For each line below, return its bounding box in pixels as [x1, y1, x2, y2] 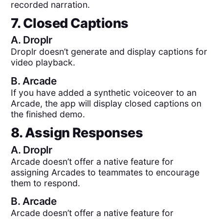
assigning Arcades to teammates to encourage [11, 167, 200, 177]
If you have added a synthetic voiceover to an [11, 87, 197, 98]
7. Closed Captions [11, 15, 129, 32]
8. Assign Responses [11, 125, 143, 141]
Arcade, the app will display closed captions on [11, 98, 202, 109]
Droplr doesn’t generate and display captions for [11, 46, 208, 57]
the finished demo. [11, 109, 86, 119]
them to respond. [11, 177, 81, 188]
